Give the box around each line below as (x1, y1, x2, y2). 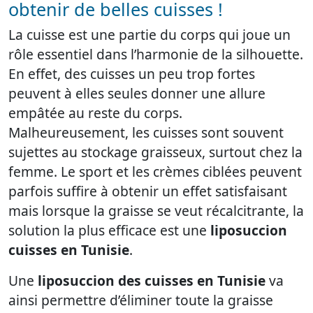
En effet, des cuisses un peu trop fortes (8, 64, 255, 84)
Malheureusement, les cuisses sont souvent (8, 123, 284, 143)
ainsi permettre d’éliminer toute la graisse (8, 291, 273, 310)
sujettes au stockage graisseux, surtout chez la (8, 143, 303, 162)
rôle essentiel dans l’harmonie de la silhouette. (8, 45, 303, 64)
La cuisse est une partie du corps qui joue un (8, 25, 291, 45)
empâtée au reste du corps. (8, 103, 182, 123)
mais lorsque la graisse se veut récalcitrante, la (8, 201, 304, 221)
